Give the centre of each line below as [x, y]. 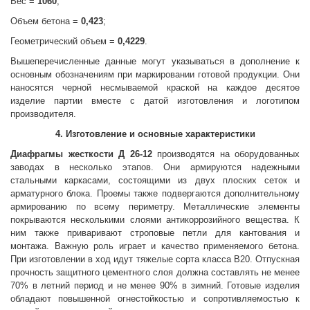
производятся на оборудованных [226, 154]
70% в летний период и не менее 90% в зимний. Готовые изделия [155, 285]
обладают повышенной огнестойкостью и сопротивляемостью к [155, 299]
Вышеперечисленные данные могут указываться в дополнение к [155, 61]
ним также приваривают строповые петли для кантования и [155, 233]
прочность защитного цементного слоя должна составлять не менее [155, 272]
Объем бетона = [46, 21]
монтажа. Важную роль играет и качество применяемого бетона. [155, 246]
